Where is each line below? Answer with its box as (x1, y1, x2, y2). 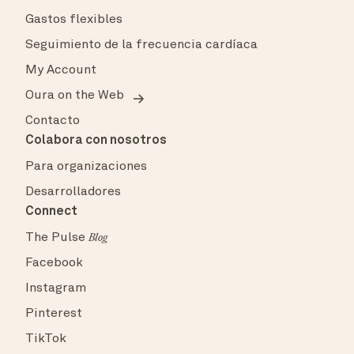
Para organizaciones (25, 160, 147, 174)
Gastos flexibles (25, 13, 122, 27)
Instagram (25, 282, 86, 296)
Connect (25, 205, 77, 219)
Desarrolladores (25, 186, 121, 199)
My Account (25, 64, 96, 77)
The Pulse (25, 232, 88, 245)
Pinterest (25, 307, 82, 321)
